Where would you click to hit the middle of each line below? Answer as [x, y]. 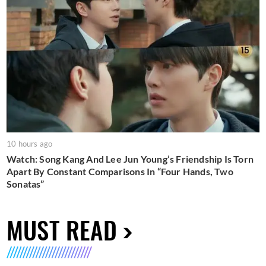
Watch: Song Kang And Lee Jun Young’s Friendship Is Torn [130, 159]
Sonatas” [26, 184]
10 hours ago [30, 144]
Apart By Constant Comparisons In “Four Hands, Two [120, 172]
